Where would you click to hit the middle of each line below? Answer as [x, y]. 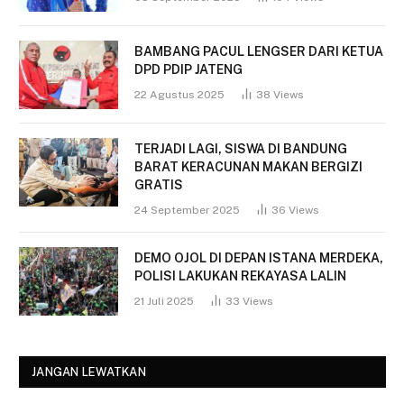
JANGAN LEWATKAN [89, 372]
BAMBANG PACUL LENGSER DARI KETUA [259, 52]
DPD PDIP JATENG [188, 70]
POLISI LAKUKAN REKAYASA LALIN [240, 276]
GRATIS [159, 185]
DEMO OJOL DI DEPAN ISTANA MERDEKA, [259, 258]
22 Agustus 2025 [179, 95]
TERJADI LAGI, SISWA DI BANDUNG [241, 149]
